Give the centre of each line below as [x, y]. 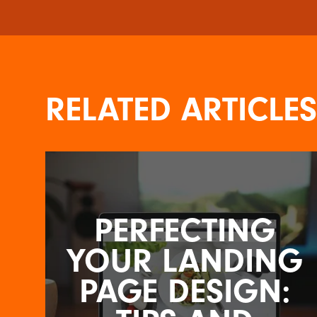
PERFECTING [185, 230]
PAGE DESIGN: [185, 291]
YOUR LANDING [185, 260]
